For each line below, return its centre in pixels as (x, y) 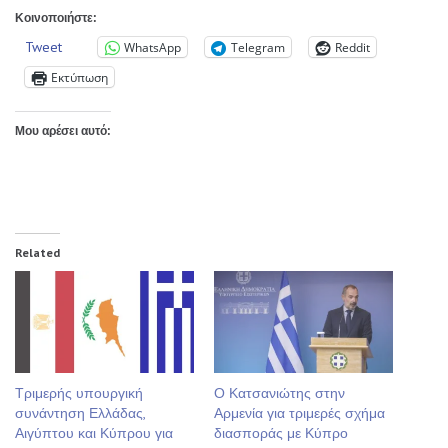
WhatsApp (152, 47)
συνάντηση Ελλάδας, (80, 413)
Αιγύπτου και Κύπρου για (94, 433)
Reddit (352, 47)
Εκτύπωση (79, 77)
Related (37, 253)
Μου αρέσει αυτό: (63, 131)
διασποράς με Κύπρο (281, 433)
